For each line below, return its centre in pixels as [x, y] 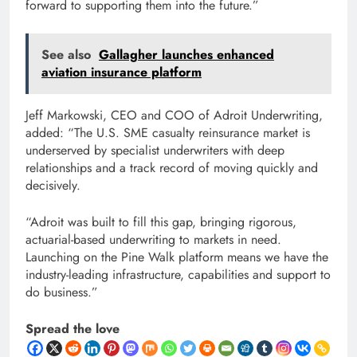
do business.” [62, 292]
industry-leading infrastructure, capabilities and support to [178, 274]
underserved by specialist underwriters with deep [155, 150]
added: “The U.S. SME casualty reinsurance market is [168, 132]
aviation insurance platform [122, 72]
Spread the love [73, 328]
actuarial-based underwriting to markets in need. [153, 239]
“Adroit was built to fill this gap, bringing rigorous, [161, 222]
